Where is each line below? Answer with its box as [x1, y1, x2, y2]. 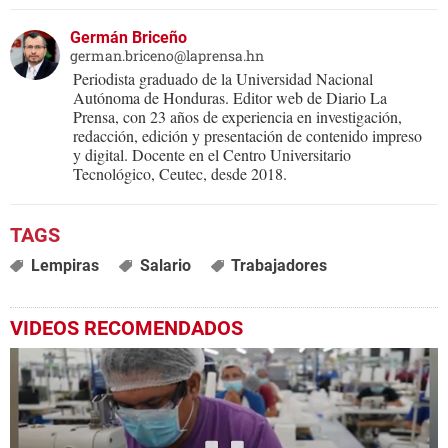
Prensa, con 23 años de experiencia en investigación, [73, 106, 402, 128]
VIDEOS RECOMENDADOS [10, 316, 243, 341]
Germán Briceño [70, 28, 187, 48]
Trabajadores [231, 256, 328, 276]
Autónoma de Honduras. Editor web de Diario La [73, 87, 387, 109]
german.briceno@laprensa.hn [70, 46, 264, 66]
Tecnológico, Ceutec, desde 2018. [73, 163, 287, 185]
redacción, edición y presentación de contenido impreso [73, 125, 422, 147]
